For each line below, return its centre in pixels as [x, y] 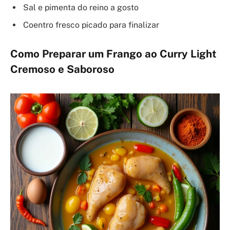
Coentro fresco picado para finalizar [91, 25]
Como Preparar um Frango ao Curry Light [113, 54]
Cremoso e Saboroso [62, 70]
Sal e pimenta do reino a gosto [81, 7]
